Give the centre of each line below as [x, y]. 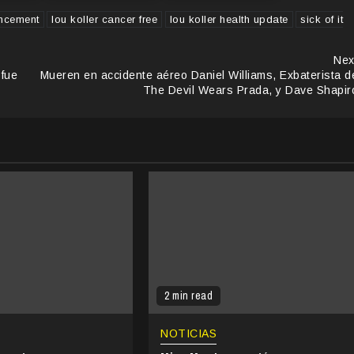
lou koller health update [229, 19]
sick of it [322, 19]
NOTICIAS [189, 333]
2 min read [189, 295]
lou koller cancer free [104, 19]
